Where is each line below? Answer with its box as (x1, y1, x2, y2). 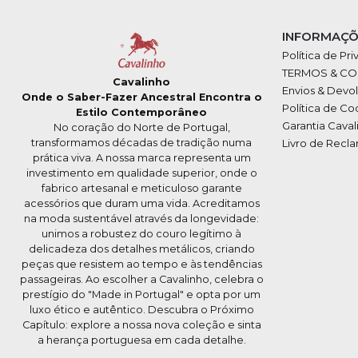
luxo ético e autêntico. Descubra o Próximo (29, 304, 254, 316)
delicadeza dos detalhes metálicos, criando (28, 243, 255, 256)
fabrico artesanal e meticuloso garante (41, 182, 242, 195)
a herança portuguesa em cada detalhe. (37, 334, 246, 347)
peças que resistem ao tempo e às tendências (21, 258, 262, 271)
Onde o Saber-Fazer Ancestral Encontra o (21, 91, 262, 104)
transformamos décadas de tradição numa (31, 137, 252, 149)
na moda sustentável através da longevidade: (24, 213, 259, 225)
